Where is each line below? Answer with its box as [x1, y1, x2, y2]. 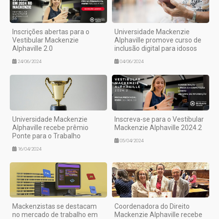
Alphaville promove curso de [114, 36, 201, 44]
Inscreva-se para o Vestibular [114, 115, 204, 123]
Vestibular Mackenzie [12, 36, 79, 44]
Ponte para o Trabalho [12, 131, 81, 140]
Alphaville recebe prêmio [12, 123, 88, 131]
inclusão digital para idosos [114, 44, 197, 53]
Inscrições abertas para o [12, 28, 89, 36]
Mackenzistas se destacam [12, 202, 97, 211]
